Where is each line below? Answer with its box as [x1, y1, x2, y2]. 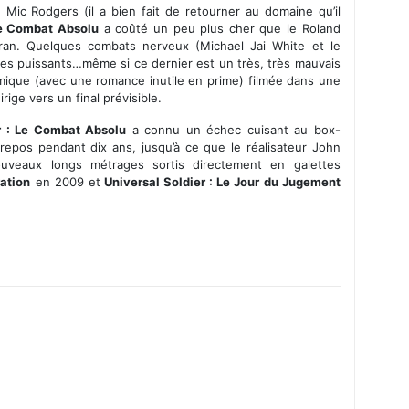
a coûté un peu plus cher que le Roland [99, 20, 341, 36]
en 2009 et [30, 173, 100, 189]
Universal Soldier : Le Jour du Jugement [100, 173, 341, 189]
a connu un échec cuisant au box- [126, 121, 341, 137]
